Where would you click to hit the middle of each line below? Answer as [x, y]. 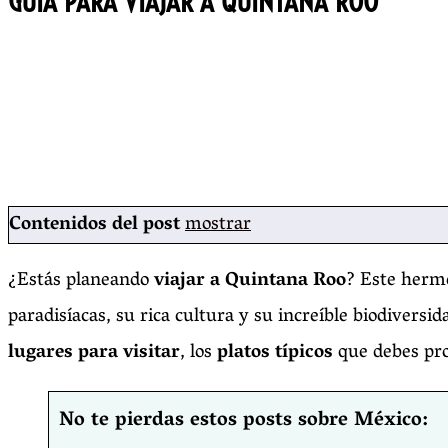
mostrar [218, 225]
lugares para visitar [94, 353]
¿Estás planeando [81, 281]
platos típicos [275, 353]
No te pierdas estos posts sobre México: [243, 421]
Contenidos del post [94, 225]
